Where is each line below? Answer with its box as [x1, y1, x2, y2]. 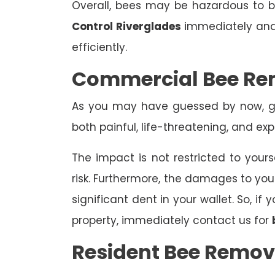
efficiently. [72, 40, 127, 55]
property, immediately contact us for [72, 213, 272, 228]
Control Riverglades [72, 19, 181, 34]
